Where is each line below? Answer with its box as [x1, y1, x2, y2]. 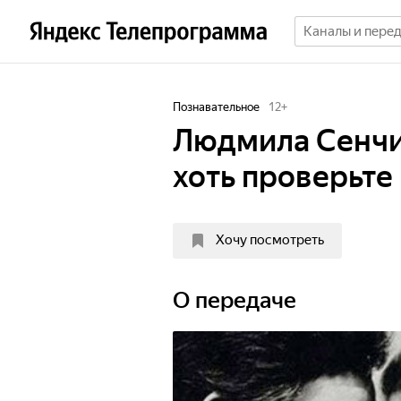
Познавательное [173, 100, 260, 114]
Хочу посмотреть [216, 232, 324, 248]
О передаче [173, 287, 296, 313]
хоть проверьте [173, 158, 393, 194]
